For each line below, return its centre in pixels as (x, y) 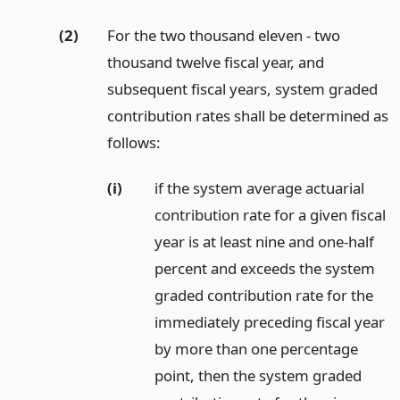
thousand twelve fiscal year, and (215, 62)
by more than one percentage (257, 348)
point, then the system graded (258, 375)
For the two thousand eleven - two (223, 35)
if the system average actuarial (260, 187)
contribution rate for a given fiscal (271, 214)
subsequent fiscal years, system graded (242, 88)
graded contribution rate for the (264, 295)
